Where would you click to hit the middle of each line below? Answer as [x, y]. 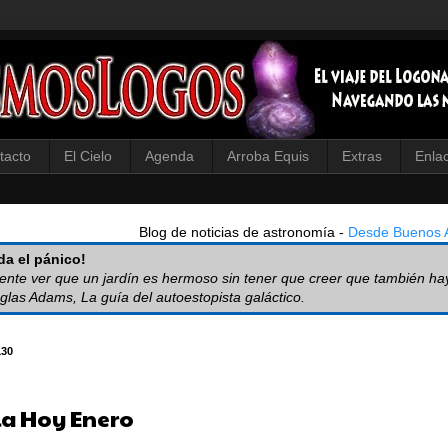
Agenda [169, 156]
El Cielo [88, 156]
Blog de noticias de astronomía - [243, 231]
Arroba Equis [268, 156]
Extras [362, 156]
